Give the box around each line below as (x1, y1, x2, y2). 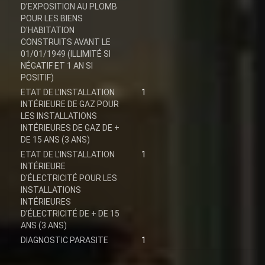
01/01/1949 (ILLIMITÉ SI (21, 49, 111, 59)
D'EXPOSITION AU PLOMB (21, 2, 117, 12)
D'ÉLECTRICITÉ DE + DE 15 (21, 209, 119, 219)
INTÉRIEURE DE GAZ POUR (21, 99, 119, 109)
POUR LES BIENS (21, 14, 83, 24)
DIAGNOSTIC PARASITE (21, 235, 108, 245)
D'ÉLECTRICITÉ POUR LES (21, 173, 117, 183)
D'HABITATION (21, 25, 75, 35)
